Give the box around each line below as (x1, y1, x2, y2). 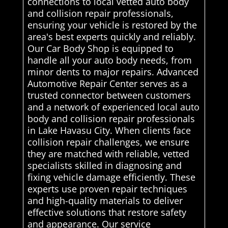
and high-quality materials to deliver (27, 194, 183, 207)
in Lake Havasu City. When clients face (27, 124, 191, 136)
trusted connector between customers (27, 89, 191, 101)
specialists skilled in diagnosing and (27, 159, 182, 172)
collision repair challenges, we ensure (27, 135, 189, 148)
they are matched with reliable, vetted (27, 147, 189, 160)
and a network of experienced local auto (27, 100, 199, 113)
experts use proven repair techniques (27, 182, 187, 195)
